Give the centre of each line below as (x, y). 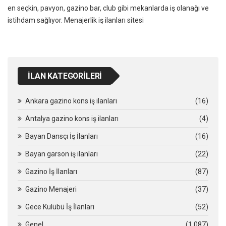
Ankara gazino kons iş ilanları (71, 101)
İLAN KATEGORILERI (65, 76)
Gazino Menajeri (51, 189)
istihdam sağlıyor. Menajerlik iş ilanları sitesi (76, 20)
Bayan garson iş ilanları (62, 154)
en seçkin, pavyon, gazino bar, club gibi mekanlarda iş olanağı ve (108, 8)
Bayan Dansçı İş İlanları (62, 136)
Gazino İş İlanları (51, 171)
